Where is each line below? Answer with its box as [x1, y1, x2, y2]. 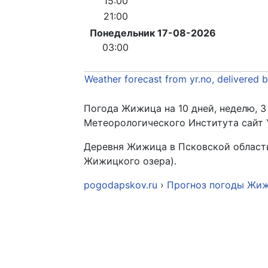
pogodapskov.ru [84, 178, 157, 191]
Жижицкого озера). [84, 154, 176, 167]
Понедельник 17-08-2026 [90, 26, 216, 39]
